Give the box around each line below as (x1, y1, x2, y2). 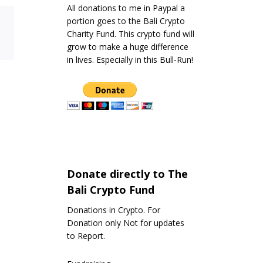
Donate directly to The (66, 166, 188, 181)
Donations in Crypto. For (66, 204, 160, 215)
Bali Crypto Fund (66, 182, 154, 197)
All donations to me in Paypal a (66, 2, 185, 14)
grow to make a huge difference (66, 41, 188, 52)
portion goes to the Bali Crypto (66, 15, 185, 26)
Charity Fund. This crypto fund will (66, 28, 194, 39)
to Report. (66, 230, 105, 241)
